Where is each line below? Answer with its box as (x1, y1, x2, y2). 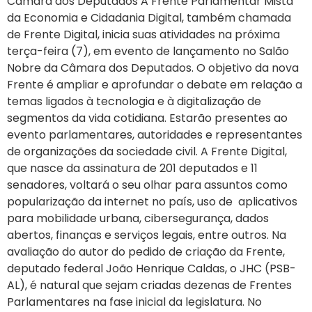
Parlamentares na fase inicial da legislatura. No (7, 294, 262, 310)
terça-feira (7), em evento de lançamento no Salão (7, 43, 289, 59)
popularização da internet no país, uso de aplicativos (7, 194, 297, 210)
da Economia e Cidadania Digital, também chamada (7, 10, 291, 26)
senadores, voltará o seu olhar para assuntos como (7, 177, 288, 193)
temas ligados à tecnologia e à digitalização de (7, 93, 261, 109)
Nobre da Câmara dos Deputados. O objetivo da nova (7, 60, 299, 76)
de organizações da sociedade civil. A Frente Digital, (7, 143, 287, 159)
